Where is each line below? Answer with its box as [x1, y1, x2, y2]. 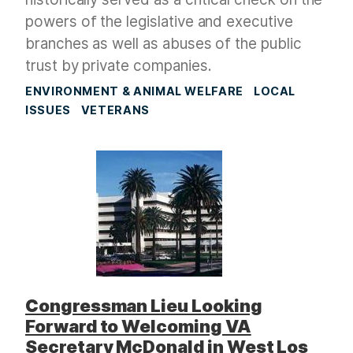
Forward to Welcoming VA [25, 316, 251, 337]
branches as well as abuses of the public [25, 35, 302, 54]
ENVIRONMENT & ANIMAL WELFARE [25, 84, 243, 98]
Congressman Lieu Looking [25, 295, 262, 317]
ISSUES [25, 103, 71, 117]
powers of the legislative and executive [25, 13, 293, 32]
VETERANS [80, 103, 150, 117]
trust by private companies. [25, 57, 212, 76]
